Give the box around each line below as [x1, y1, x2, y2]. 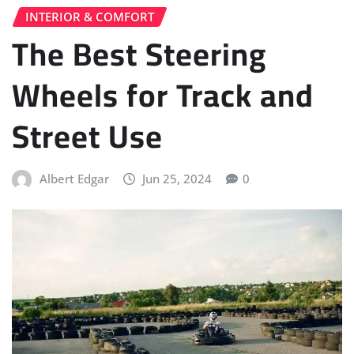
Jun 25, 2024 [142, 171, 213, 187]
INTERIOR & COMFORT [25, 8, 154, 24]
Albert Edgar [39, 171, 109, 187]
